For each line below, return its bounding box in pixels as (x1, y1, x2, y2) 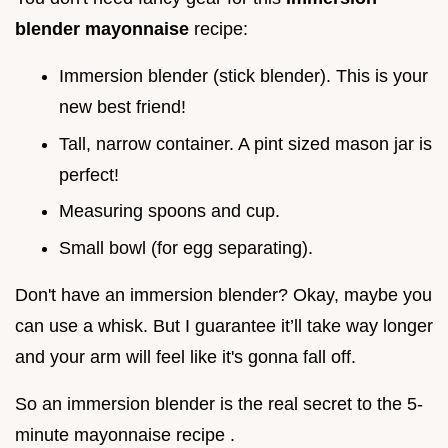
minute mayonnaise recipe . (15, 424, 235, 445)
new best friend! (59, 97, 186, 118)
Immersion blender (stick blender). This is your (59, 66, 428, 87)
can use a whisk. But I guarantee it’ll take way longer (15, 315, 433, 336)
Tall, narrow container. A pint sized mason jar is (59, 133, 432, 154)
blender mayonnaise (15, 19, 194, 40)
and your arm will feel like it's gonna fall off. (15, 346, 356, 367)
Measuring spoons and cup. (59, 201, 280, 222)
